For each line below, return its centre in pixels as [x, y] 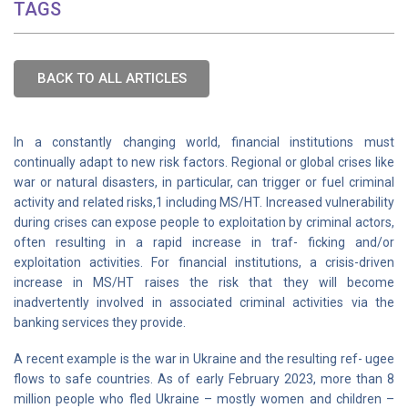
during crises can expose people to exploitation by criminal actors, [204, 222]
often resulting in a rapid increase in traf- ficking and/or [204, 242]
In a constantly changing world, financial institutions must [204, 142]
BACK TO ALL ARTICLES [112, 78]
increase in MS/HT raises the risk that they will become [204, 282]
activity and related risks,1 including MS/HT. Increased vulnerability [204, 202]
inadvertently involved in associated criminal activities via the [204, 302]
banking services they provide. [100, 322]
